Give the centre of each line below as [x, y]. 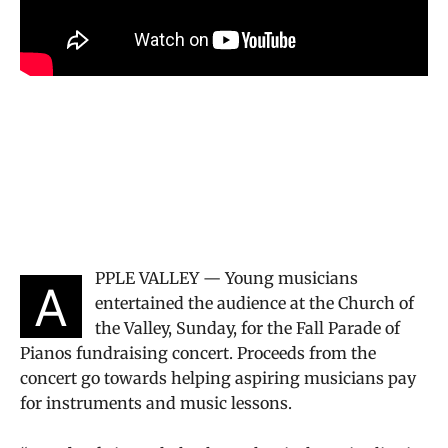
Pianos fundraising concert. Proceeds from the [198, 352]
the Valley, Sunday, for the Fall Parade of [247, 327]
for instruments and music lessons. [156, 402]
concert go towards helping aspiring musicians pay [218, 377]
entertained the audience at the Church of [254, 302]
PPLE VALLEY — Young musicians [226, 277]
